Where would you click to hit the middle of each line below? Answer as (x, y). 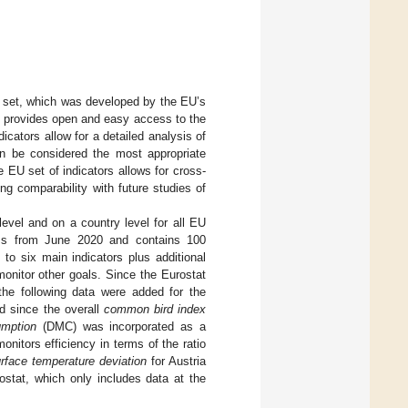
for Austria (176, 361)
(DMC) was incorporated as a (121, 326)
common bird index (155, 309)
